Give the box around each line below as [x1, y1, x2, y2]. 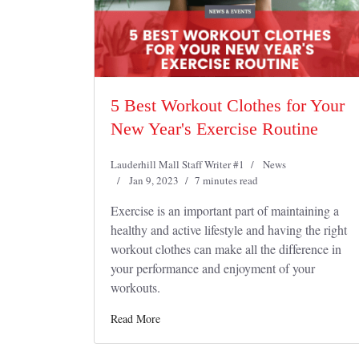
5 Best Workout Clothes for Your [111, 95, 345, 115]
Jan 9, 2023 [129, 173, 179, 188]
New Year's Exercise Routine [111, 119, 318, 139]
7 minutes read [195, 173, 258, 188]
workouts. [111, 279, 164, 296]
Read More [111, 311, 160, 326]
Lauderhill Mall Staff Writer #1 [111, 157, 244, 171]
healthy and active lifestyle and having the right [111, 221, 347, 238]
